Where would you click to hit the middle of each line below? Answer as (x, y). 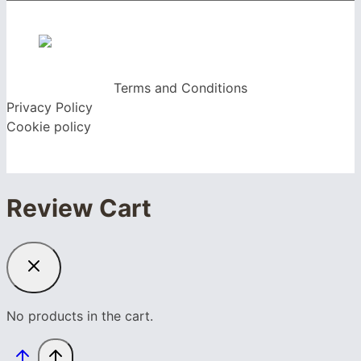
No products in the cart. (80, 316)
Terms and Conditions (180, 87)
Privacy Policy (50, 107)
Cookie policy (49, 126)
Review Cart (79, 207)
